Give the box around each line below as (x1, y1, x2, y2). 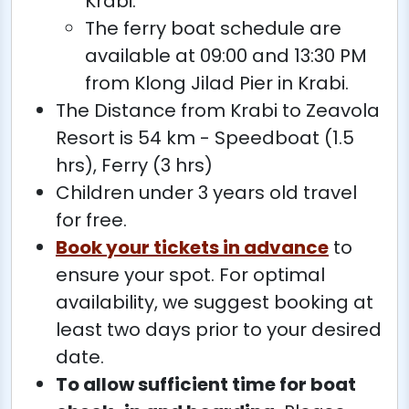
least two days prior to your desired (56, 316, 382, 342)
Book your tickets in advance (56, 234, 329, 260)
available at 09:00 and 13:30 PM (85, 42, 367, 68)
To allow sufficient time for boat (56, 371, 356, 397)
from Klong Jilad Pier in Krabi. (85, 69, 349, 96)
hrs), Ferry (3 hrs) (56, 152, 213, 178)
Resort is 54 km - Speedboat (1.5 (56, 124, 354, 151)
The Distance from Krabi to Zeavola (56, 97, 380, 123)
